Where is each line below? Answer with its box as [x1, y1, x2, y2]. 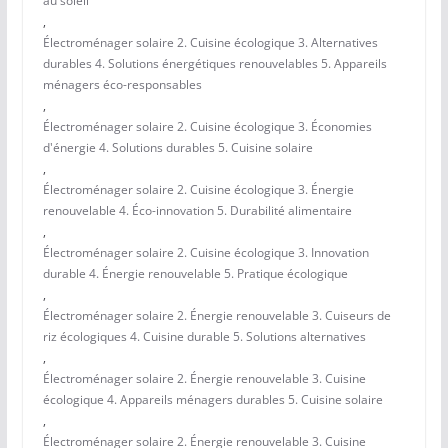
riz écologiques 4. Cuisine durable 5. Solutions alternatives [42, 328, 366, 346]
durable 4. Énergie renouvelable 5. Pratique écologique [42, 265, 348, 283]
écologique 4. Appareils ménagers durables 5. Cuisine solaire [42, 391, 383, 409]
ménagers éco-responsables [42, 76, 202, 94]
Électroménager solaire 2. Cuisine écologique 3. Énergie [42, 181, 354, 199]
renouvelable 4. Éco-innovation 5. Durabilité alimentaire [42, 202, 352, 220]
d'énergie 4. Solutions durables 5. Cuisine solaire [42, 139, 313, 157]
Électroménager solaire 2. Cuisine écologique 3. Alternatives [42, 34, 378, 52]
